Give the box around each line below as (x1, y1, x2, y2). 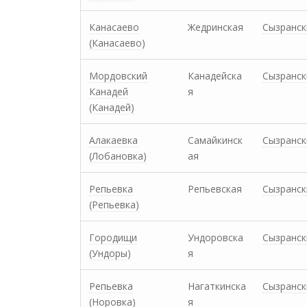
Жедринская (188, 21, 243, 34)
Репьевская (188, 182, 242, 195)
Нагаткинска (188, 280, 246, 293)
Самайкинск (188, 134, 243, 147)
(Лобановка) (89, 149, 147, 162)
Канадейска (188, 69, 242, 82)
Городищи (89, 231, 137, 244)
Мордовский (89, 69, 147, 82)
